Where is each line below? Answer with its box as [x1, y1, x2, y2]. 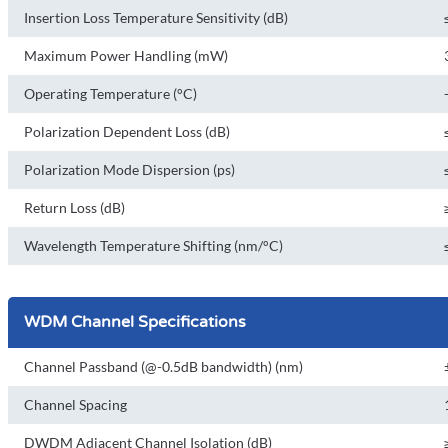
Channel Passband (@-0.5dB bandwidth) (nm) [24, 358, 303, 375]
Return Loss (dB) [24, 199, 125, 216]
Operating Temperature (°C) [24, 85, 197, 102]
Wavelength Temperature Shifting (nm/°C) [24, 237, 283, 254]
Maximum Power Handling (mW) [24, 47, 228, 64]
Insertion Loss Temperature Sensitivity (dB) [24, 9, 288, 26]
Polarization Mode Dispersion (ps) [24, 161, 235, 178]
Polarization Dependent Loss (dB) [24, 123, 230, 140]
